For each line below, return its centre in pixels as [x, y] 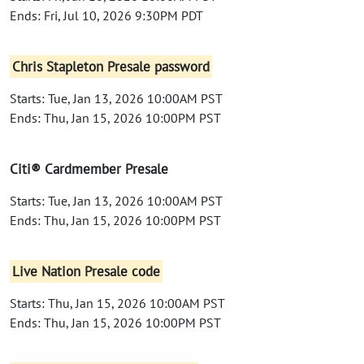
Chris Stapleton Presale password [111, 66]
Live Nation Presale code [87, 271]
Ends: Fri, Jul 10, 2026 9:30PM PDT [106, 15]
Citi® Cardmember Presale [89, 169]
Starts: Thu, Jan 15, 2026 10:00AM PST [117, 303]
